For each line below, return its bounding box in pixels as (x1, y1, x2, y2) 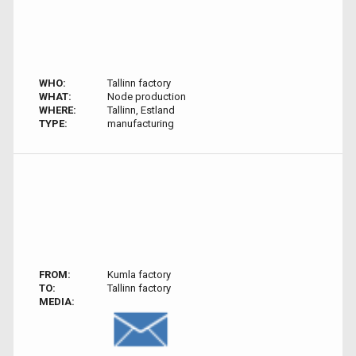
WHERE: (39, 104, 76, 116)
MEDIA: (39, 296, 75, 308)
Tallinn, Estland (106, 104, 175, 116)
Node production (106, 91, 186, 103)
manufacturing (106, 118, 174, 130)
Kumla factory (106, 269, 171, 281)
